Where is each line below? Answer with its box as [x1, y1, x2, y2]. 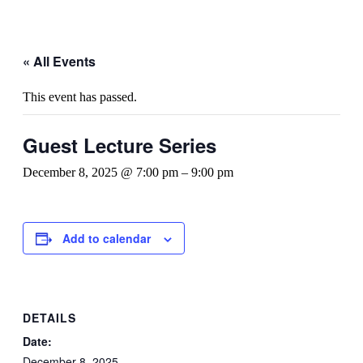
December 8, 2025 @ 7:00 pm [23, 165, 178, 179]
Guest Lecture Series [23, 131, 216, 159]
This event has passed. [23, 90, 137, 104]
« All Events [23, 52, 96, 70]
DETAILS [23, 309, 76, 326]
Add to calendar [62, 230, 151, 246]
